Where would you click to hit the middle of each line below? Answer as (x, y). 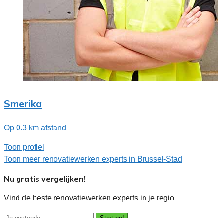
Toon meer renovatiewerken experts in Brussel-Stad (93, 159)
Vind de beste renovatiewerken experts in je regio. (90, 198)
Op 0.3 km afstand (35, 128)
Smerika (23, 103)
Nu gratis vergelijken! (45, 179)
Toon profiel (24, 147)
